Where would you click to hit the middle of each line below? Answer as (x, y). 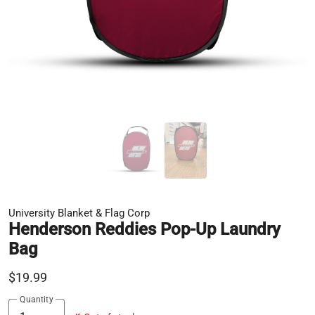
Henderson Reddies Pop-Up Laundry (144, 230)
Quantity (37, 299)
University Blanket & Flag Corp (79, 213)
